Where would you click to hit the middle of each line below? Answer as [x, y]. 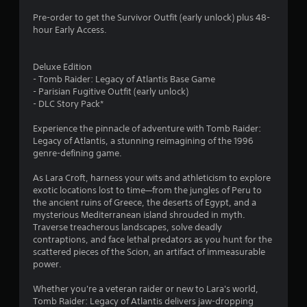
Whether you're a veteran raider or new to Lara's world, [146, 288]
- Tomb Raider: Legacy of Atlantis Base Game [124, 79]
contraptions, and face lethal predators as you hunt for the [152, 239]
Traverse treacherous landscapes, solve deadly [127, 227]
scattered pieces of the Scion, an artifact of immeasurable [149, 251]
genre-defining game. [77, 153]
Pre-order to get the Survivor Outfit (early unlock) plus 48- [151, 17]
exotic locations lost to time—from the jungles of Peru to [147, 190]
